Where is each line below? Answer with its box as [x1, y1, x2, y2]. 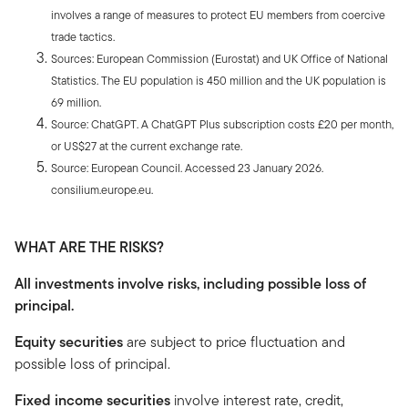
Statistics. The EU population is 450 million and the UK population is [51, 71, 386, 89]
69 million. [51, 93, 101, 111]
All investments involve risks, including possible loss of [15, 272, 366, 294]
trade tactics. [51, 27, 115, 46]
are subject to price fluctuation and [123, 331, 345, 352]
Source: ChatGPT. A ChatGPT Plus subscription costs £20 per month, [51, 115, 393, 133]
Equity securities [15, 331, 123, 352]
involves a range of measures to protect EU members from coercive [51, 5, 385, 24]
